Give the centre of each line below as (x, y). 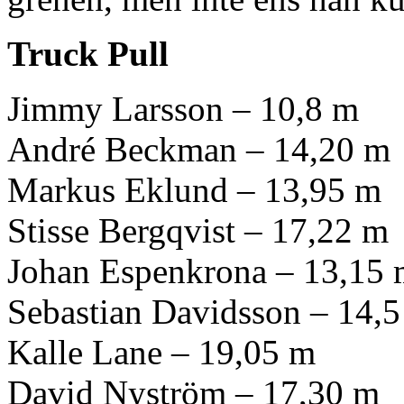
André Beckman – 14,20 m (199, 149)
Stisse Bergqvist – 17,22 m (198, 230)
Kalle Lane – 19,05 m (161, 352)
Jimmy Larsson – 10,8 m (183, 108)
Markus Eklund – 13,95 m (194, 189)
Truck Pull (88, 53)
